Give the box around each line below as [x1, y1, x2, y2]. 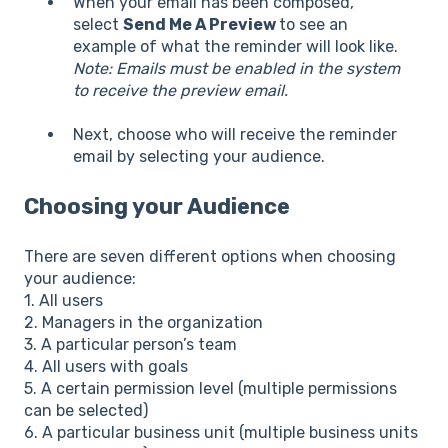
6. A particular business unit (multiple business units [24, 422, 418, 442]
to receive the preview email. [73, 80, 288, 100]
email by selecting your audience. [73, 146, 325, 166]
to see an [279, 14, 348, 34]
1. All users [24, 290, 103, 310]
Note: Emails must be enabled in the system [73, 58, 400, 78]
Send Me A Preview [123, 14, 279, 34]
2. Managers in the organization [24, 312, 263, 332]
